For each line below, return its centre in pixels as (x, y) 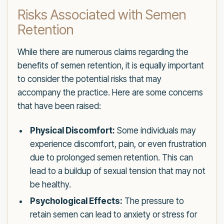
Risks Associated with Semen (102, 15)
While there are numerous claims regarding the (103, 52)
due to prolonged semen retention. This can (111, 158)
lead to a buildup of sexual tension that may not (117, 171)
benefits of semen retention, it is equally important (111, 66)
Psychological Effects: (76, 201)
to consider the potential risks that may (89, 79)
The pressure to (153, 201)
